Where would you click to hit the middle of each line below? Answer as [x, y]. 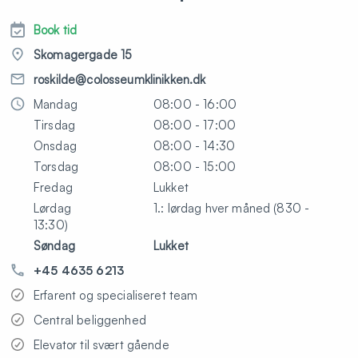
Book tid [56, 30]
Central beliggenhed [90, 320]
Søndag [54, 246]
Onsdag [55, 146]
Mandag [56, 104]
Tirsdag [55, 125]
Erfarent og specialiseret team [116, 295]
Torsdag [56, 167]
